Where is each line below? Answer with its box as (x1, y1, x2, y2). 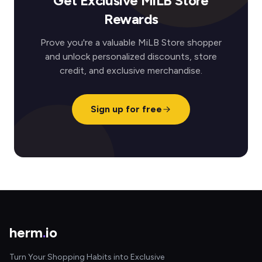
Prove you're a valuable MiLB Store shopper (40, 37, 222, 48)
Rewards (104, 11, 158, 27)
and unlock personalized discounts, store (45, 51, 217, 62)
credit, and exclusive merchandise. (60, 65, 202, 76)
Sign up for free (91, 104, 162, 115)
